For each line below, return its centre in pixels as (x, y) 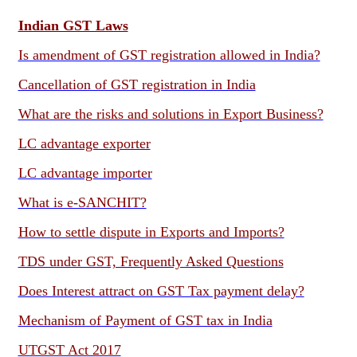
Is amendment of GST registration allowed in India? (169, 55)
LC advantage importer (85, 173)
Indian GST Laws (73, 25)
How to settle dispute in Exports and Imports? (151, 232)
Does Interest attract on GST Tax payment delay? (161, 291)
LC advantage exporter (84, 143)
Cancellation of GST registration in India (137, 84)
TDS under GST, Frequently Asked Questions (151, 261)
